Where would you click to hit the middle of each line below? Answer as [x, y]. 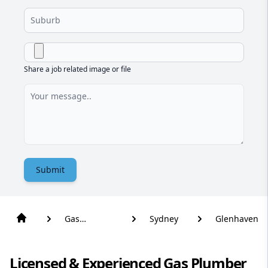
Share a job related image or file [77, 69]
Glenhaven [237, 219]
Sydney [164, 219]
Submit [50, 170]
